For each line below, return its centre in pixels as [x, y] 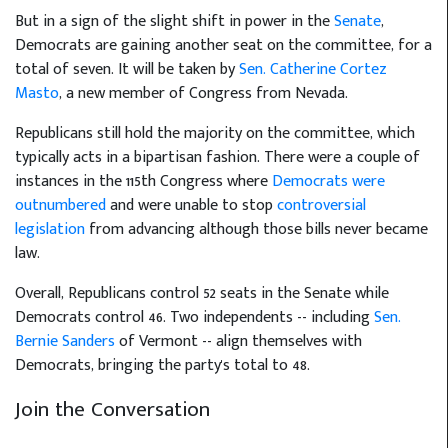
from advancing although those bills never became [256, 229]
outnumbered [60, 205]
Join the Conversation [112, 409]
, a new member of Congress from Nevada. [203, 93]
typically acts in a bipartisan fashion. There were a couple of [217, 157]
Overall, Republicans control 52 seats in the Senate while [202, 293]
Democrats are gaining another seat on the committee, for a [223, 45]
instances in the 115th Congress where [143, 181]
